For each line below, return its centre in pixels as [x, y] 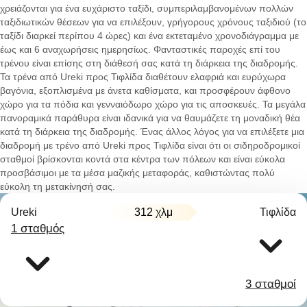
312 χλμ [153, 212]
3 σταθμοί [271, 284]
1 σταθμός [38, 229]
